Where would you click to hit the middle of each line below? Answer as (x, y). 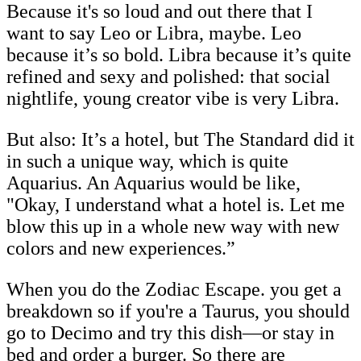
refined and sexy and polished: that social (168, 76)
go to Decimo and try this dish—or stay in (170, 332)
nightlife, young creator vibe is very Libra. (173, 98)
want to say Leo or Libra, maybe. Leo (154, 33)
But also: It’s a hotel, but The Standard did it (180, 139)
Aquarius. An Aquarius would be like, (154, 183)
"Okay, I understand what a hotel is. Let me (176, 204)
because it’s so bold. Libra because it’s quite (179, 54)
